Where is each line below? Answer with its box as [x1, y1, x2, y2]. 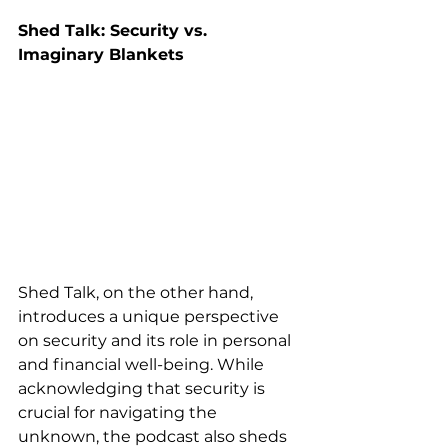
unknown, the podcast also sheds [18, 426, 291, 446]
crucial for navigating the [18, 402, 221, 422]
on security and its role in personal [18, 330, 295, 350]
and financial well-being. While [18, 354, 268, 374]
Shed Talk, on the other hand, [18, 282, 257, 302]
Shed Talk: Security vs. [18, 21, 212, 41]
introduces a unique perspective [18, 306, 283, 326]
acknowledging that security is [18, 378, 269, 398]
